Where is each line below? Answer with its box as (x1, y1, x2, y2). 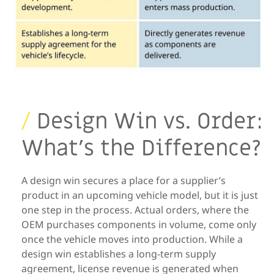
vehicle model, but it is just (136, 188, 258, 202)
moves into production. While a (98, 232, 243, 246)
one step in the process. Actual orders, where (21, 202, 234, 217)
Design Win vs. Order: (37, 106, 263, 136)
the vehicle (44, 232, 98, 246)
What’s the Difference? (21, 133, 261, 163)
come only (209, 217, 256, 231)
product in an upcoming (21, 188, 136, 202)
